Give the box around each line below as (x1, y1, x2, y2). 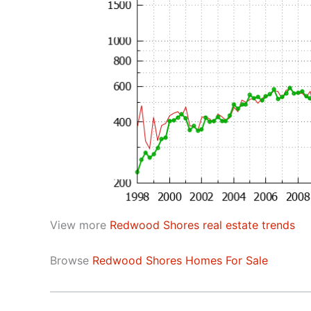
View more (50, 217, 110, 232)
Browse (50, 253, 92, 267)
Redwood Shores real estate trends (110, 217, 295, 232)
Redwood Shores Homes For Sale (92, 253, 268, 267)
